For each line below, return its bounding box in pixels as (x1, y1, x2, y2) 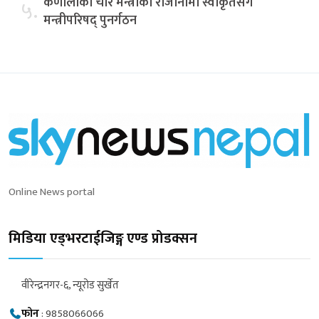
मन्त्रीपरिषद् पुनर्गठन (43, 9, 137, 31)
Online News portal (9, 182, 95, 201)
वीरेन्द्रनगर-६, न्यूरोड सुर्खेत (21, 276, 119, 294)
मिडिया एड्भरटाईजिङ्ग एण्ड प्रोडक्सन (9, 226, 197, 251)
